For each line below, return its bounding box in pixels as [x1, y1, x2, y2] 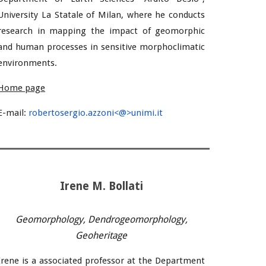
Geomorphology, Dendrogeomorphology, [15, 214, 188, 225]
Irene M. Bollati [59, 180, 143, 192]
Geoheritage [75, 230, 128, 241]
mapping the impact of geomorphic [49, 26, 205, 36]
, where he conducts [121, 9, 205, 20]
